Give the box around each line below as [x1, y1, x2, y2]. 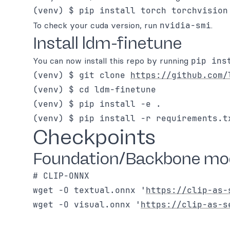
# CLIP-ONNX [33, 170, 89, 181]
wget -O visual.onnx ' [33, 199, 141, 210]
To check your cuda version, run [33, 20, 160, 30]
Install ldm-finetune [33, 33, 182, 53]
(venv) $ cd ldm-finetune [33, 84, 156, 95]
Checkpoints [33, 125, 156, 149]
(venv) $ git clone [33, 70, 130, 81]
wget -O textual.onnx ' [33, 185, 146, 196]
